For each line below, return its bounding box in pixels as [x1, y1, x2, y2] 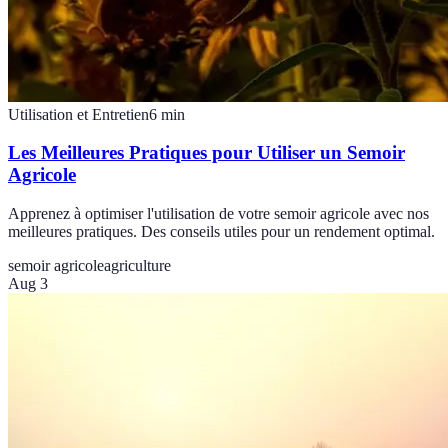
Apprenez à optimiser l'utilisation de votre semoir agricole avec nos [8, 204, 429, 222]
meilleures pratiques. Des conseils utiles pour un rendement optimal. [8, 222, 435, 240]
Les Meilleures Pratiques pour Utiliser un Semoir [8, 142, 405, 164]
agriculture [104, 256, 171, 274]
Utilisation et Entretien [8, 105, 149, 123]
